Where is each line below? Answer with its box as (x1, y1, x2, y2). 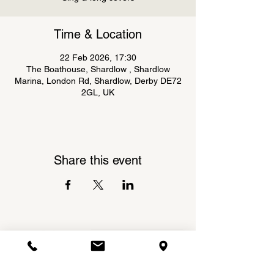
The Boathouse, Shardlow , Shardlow (26, 64, 170, 74)
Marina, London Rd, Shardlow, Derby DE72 (14, 76, 182, 86)
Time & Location (54, 27, 142, 42)
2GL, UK (81, 87, 114, 97)
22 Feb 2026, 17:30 (59, 53, 136, 62)
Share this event (54, 153, 142, 168)
